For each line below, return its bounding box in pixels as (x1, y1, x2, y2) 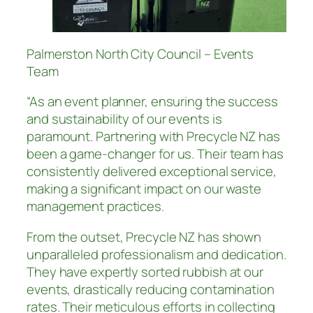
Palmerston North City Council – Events (27, 44, 254, 63)
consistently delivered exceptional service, (27, 162, 277, 181)
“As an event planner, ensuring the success (27, 92, 278, 111)
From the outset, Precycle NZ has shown (27, 227, 262, 246)
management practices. (27, 197, 164, 216)
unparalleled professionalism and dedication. (27, 245, 286, 263)
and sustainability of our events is (27, 110, 222, 129)
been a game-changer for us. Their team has (27, 145, 284, 163)
